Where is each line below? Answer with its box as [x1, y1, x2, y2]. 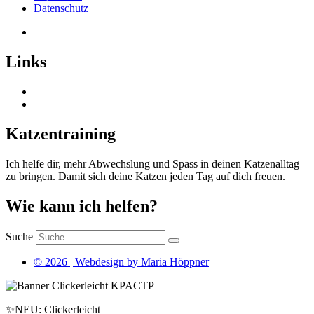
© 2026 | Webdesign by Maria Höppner [34, 255, 209, 268]
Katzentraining [6, 125, 116, 144]
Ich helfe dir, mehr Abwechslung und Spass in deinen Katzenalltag [6, 158, 299, 170]
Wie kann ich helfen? [6, 196, 158, 215]
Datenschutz [34, 2, 88, 15]
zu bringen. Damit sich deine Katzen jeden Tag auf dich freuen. [6, 170, 285, 183]
